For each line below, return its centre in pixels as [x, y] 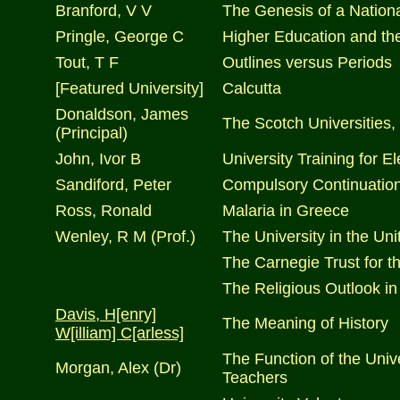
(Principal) [92, 133]
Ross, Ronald [104, 211]
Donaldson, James [122, 114]
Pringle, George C [120, 37]
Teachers [255, 378]
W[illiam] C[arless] [120, 333]
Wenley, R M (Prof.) [125, 237]
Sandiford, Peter [113, 185]
